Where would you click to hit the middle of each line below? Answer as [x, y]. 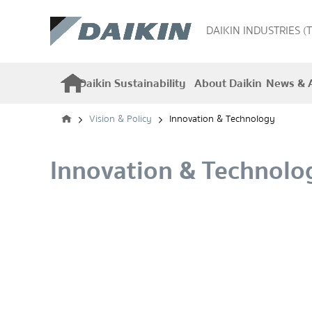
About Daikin [228, 83]
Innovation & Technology [222, 119]
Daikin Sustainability [132, 83]
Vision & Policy [120, 119]
